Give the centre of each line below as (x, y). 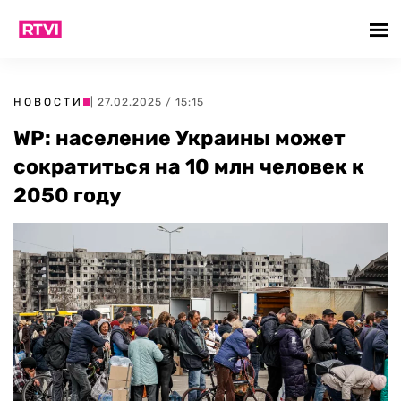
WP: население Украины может (179, 138)
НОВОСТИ (48, 102)
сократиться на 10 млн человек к (189, 166)
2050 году (68, 195)
